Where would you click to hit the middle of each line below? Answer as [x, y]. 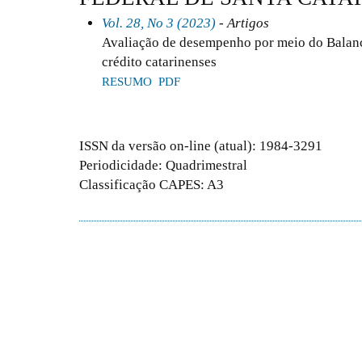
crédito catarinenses [159, 61]
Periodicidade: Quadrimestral [163, 166]
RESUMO [127, 81]
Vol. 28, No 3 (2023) [159, 23]
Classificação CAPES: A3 [152, 185]
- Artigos [242, 23]
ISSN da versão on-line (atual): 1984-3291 [201, 146]
